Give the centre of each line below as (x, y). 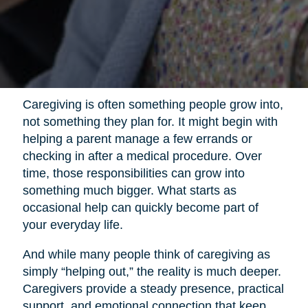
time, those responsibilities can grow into (133, 174)
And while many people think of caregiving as (146, 255)
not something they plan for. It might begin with (150, 122)
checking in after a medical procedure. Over (142, 156)
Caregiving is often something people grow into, (153, 105)
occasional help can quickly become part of (140, 208)
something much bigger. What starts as (129, 191)
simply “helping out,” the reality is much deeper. (152, 272)
